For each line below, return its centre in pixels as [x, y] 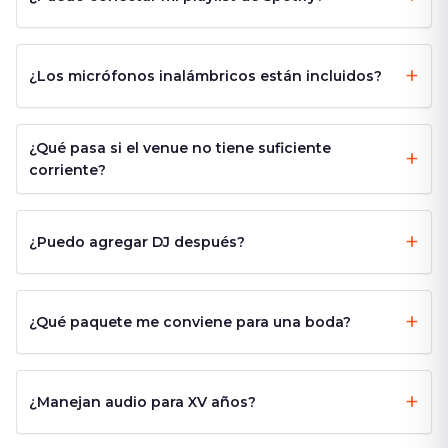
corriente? [67, 170]
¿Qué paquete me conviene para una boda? [190, 322]
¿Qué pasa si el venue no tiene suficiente [180, 148]
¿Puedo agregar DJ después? [137, 242]
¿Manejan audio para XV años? [142, 402]
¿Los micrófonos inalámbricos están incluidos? [205, 76]
